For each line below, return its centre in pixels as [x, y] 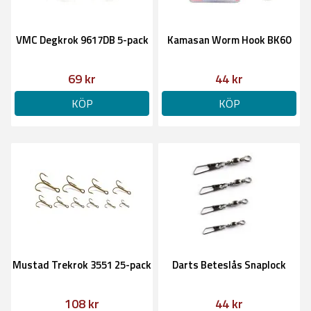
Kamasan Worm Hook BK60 [229, 40]
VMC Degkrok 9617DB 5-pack [82, 40]
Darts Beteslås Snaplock [229, 265]
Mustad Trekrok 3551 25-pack [82, 265]
